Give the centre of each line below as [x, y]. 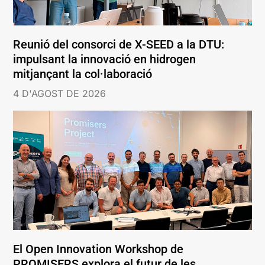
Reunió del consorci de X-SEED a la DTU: [119, 45]
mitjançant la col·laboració [83, 74]
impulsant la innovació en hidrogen [105, 59]
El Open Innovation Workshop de [98, 249]
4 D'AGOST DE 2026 [60, 94]
